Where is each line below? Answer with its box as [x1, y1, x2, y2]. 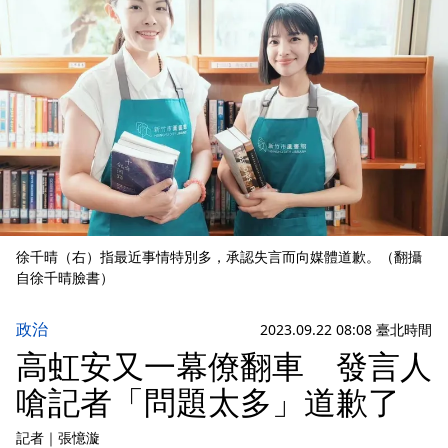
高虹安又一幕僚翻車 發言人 [16, 344, 432, 388]
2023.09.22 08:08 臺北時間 [260, 319, 432, 339]
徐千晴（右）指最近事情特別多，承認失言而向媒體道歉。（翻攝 [16, 247, 422, 267]
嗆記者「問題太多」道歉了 [16, 380, 400, 424]
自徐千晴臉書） [16, 268, 114, 288]
